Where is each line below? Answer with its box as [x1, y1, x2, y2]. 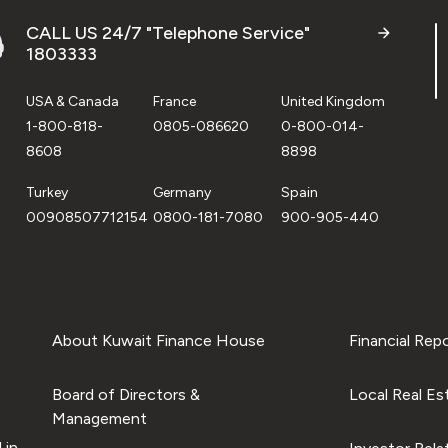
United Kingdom [280, 92, 385, 110]
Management [51, 408, 147, 428]
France [153, 92, 197, 110]
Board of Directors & [51, 384, 200, 404]
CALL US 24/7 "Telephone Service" [26, 21, 310, 44]
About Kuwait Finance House [51, 330, 265, 350]
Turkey [26, 183, 68, 201]
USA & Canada [26, 92, 119, 110]
